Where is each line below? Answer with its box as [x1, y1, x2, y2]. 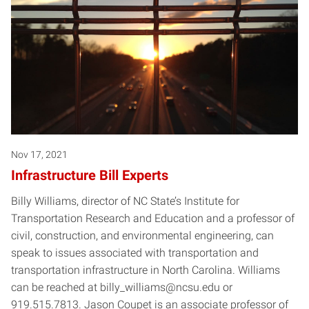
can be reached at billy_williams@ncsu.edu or [11, 280, 232, 294]
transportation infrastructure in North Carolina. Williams [11, 263, 280, 277]
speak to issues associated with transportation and [11, 246, 259, 259]
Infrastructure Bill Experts [11, 166, 168, 183]
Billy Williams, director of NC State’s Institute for [11, 194, 239, 208]
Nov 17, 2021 [11, 148, 68, 160]
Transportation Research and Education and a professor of [11, 211, 295, 225]
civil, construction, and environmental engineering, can [11, 228, 274, 242]
